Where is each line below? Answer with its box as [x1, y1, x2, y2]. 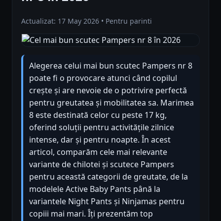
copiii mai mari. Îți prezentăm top [29, 208, 153, 219]
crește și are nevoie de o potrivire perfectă [29, 84, 187, 96]
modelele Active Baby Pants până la [29, 183, 160, 194]
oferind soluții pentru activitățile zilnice [29, 121, 174, 133]
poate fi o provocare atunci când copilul [29, 72, 177, 83]
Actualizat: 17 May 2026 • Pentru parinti [21, 16, 152, 26]
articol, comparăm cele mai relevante [29, 146, 167, 157]
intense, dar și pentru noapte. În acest [29, 134, 171, 145]
